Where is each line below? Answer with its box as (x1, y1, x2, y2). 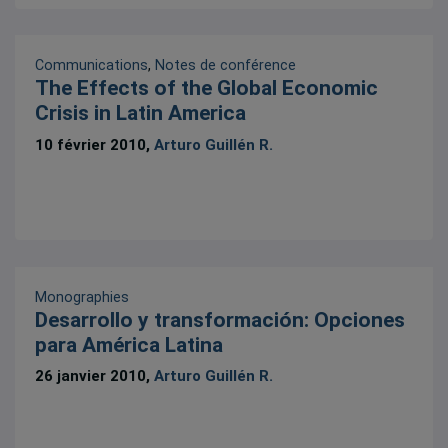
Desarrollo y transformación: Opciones (35, 307, 406, 332)
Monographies (35, 288, 130, 305)
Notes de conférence (155, 57, 297, 74)
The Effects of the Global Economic (35, 76, 379, 101)
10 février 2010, (35, 135, 155, 154)
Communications (35, 57, 149, 74)
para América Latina (35, 332, 224, 357)
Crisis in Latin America (35, 101, 247, 126)
